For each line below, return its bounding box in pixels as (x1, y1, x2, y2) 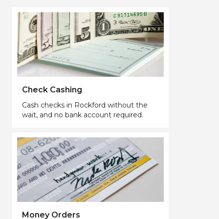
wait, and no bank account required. (22, 110, 143, 119)
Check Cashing (22, 85, 82, 94)
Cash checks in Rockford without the (22, 100, 148, 109)
